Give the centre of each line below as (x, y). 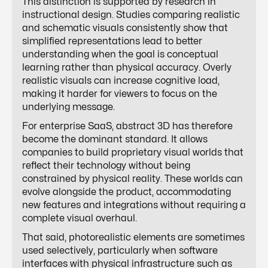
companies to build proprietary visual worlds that (133, 153)
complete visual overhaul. (80, 219)
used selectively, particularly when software (120, 251)
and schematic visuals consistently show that (125, 28)
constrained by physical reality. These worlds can (133, 179)
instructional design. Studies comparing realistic (131, 15)
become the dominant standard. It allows (115, 140)
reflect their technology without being (106, 166)
